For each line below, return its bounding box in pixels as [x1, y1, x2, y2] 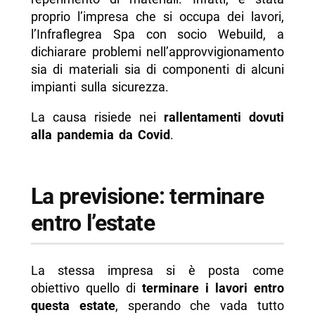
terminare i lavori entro [142, 281, 285, 296]
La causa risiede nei [30, 109, 165, 124]
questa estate [30, 298, 115, 314]
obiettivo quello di [30, 281, 142, 296]
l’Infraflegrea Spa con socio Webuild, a [30, 26, 285, 41]
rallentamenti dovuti [164, 109, 285, 124]
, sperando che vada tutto [115, 298, 285, 314]
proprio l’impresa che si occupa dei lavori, [30, 8, 285, 24]
